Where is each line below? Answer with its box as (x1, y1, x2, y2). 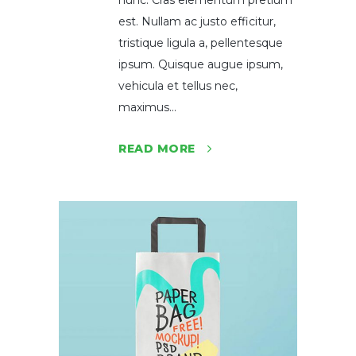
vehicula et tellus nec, (118, 79, 238, 93)
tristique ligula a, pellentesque (118, 36, 283, 50)
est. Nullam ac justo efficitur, (118, 14, 276, 29)
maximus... (118, 100, 176, 114)
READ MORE (118, 141, 195, 156)
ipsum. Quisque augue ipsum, (118, 57, 283, 72)
